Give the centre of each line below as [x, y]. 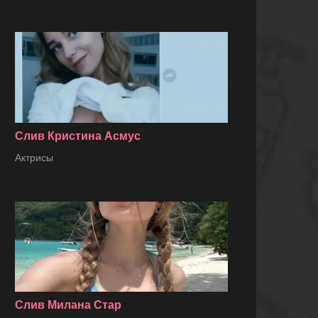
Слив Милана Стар [68, 305]
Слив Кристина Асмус [78, 136]
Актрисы [34, 157]
